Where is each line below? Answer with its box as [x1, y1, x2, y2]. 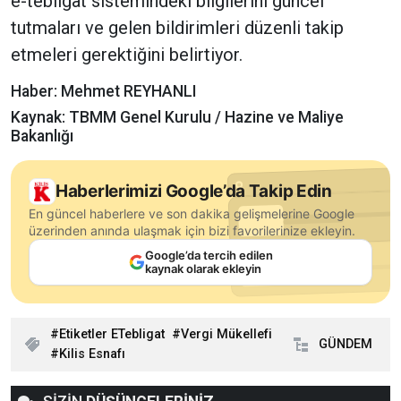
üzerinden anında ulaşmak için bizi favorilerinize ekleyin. [29, 223, 355, 239]
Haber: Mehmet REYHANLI [11, 82, 196, 101]
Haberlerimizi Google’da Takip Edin [55, 181, 332, 202]
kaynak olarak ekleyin [144, 261, 261, 277]
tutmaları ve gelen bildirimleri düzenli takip [11, 17, 344, 39]
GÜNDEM [319, 337, 372, 353]
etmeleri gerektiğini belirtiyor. [11, 44, 243, 66]
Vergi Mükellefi [181, 327, 272, 343]
